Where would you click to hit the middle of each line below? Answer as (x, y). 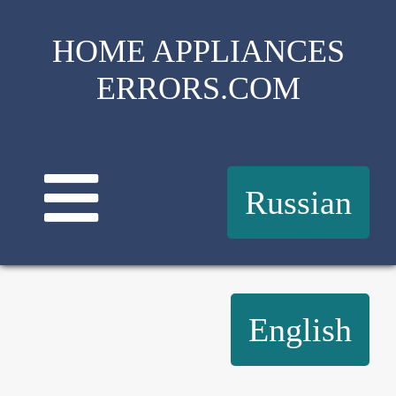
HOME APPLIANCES (198, 51)
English (300, 330)
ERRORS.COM (198, 88)
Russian (298, 202)
